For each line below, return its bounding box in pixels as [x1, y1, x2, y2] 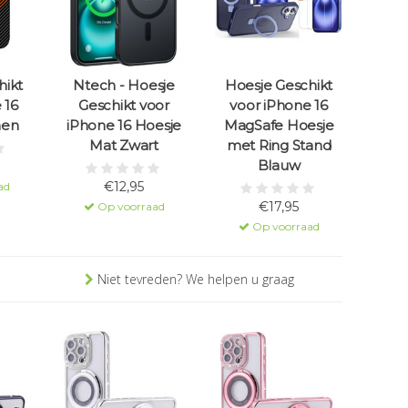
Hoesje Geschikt [224, 76, 333, 95]
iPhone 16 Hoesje [66, 117, 181, 135]
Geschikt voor [78, 97, 169, 115]
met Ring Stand [226, 137, 331, 155]
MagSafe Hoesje [223, 117, 334, 135]
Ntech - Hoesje [73, 76, 175, 95]
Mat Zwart [89, 137, 158, 155]
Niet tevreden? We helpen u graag [93, 270, 294, 289]
